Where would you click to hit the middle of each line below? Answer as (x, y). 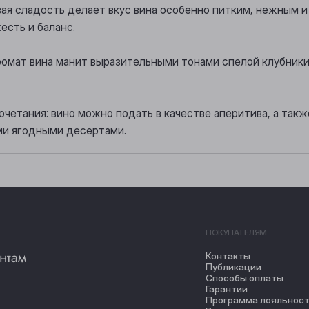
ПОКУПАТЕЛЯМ (236, 232)
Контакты (228, 256)
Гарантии (227, 289)
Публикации (234, 267)
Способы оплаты (245, 278)
